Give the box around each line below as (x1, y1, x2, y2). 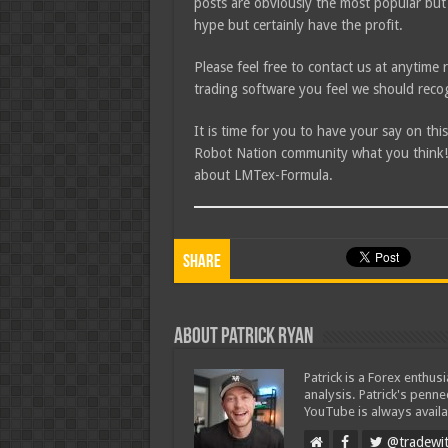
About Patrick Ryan (173, 326, 313, 350)
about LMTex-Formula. (193, 167, 333, 184)
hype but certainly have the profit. (193, 17, 403, 34)
